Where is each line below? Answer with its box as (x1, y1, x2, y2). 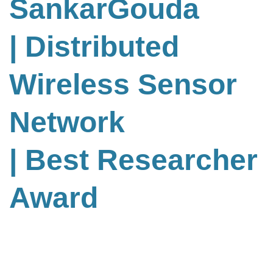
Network (9, 106, 125, 139)
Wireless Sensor (9, 68, 237, 101)
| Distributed (9, 30, 179, 63)
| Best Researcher (9, 144, 258, 177)
